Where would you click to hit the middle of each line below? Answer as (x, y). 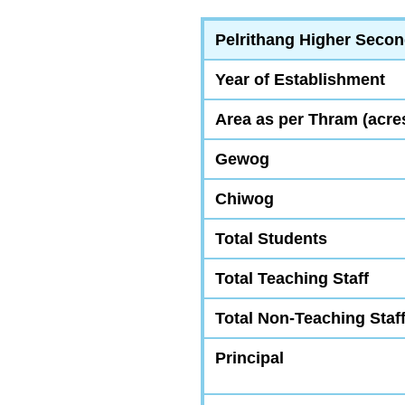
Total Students (271, 238)
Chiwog (244, 198)
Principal (249, 358)
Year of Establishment (300, 79)
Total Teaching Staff (292, 278)
